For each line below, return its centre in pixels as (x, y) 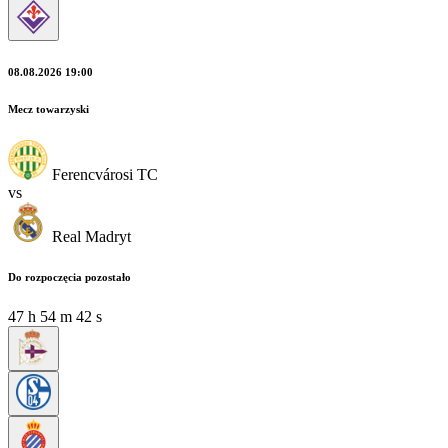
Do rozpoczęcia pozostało (69, 276)
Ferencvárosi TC (105, 174)
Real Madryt (91, 236)
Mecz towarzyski (48, 108)
